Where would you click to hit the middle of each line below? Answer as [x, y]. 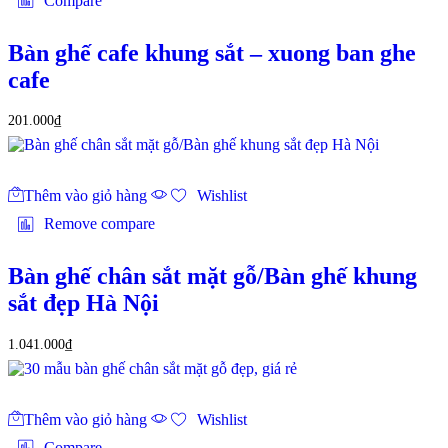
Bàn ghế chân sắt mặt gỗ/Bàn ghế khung [212, 276]
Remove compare [99, 224]
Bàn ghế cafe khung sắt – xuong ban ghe [212, 52]
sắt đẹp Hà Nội [83, 303]
